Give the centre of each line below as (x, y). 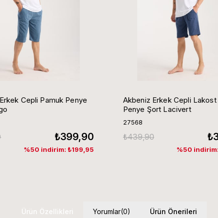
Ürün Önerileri (173, 212)
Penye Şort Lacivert (157, 109)
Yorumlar (107, 212)
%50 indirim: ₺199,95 (59, 149)
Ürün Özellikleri (47, 212)
